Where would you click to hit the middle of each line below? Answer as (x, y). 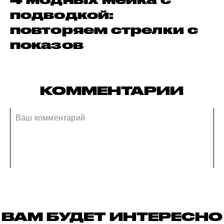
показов (47, 44)
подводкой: (62, 14)
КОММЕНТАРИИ (112, 90)
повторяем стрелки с (104, 29)
